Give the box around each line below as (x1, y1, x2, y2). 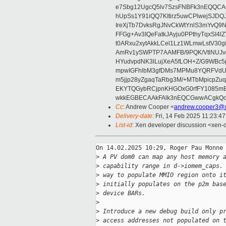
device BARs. (99, 190, 145, 197)
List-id (116, 122, 132, 129)
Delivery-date (116, 112, 152, 120)
